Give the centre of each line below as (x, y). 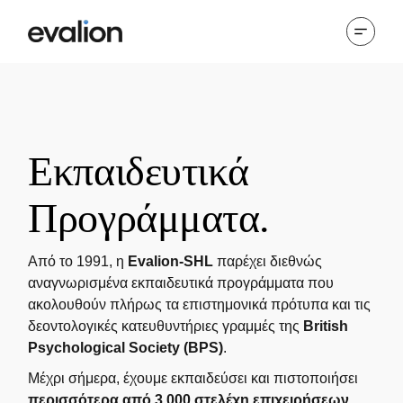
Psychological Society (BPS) (126, 347)
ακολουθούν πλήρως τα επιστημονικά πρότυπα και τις (200, 304)
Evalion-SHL (171, 261)
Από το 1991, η (78, 261)
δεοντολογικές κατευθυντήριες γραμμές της (166, 326)
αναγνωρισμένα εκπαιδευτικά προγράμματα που (181, 282)
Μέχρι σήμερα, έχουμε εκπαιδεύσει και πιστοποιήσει (193, 378)
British (326, 326)
